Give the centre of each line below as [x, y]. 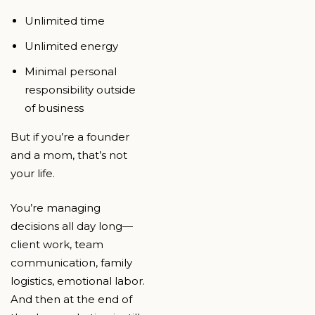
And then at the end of [71, 299]
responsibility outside [80, 90]
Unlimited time [65, 21]
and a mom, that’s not [69, 155]
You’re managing [56, 207]
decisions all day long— [72, 226]
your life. [33, 174]
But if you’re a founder [70, 137]
